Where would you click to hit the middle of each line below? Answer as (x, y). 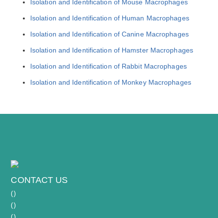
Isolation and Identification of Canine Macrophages (109, 34)
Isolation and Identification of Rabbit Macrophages (108, 66)
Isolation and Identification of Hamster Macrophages (111, 50)
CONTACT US (39, 180)
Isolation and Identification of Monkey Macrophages (110, 82)
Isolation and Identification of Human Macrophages (109, 18)
